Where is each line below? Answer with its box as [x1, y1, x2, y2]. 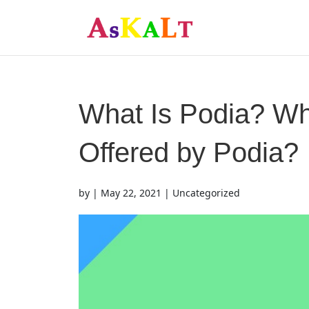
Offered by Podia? [79, 137, 299, 168]
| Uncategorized [161, 186, 240, 199]
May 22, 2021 [101, 186, 161, 199]
